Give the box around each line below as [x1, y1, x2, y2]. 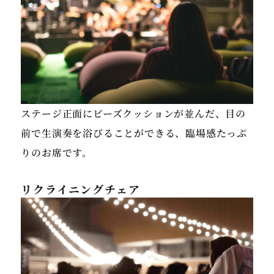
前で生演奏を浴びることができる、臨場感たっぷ [21, 126, 248, 141]
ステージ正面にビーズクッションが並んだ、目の [21, 106, 246, 121]
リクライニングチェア [21, 181, 141, 198]
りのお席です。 [21, 146, 93, 160]
